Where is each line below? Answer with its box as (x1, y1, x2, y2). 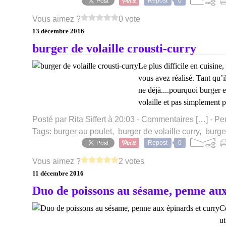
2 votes (119, 157, 144, 165)
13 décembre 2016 (32, 27, 84, 35)
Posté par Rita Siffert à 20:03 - (32, 115, 141, 124)
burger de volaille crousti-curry (32, 42, 196, 55)
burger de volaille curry (118, 127, 199, 136)
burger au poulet (53, 127, 112, 136)
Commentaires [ (141, 115, 198, 124)
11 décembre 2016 (32, 169, 84, 177)
